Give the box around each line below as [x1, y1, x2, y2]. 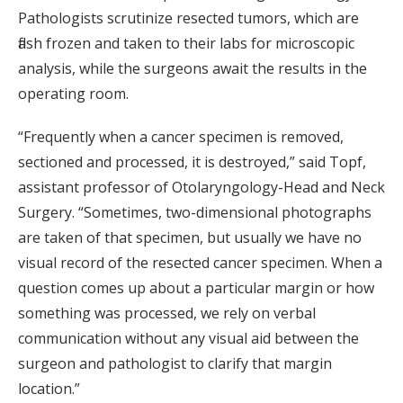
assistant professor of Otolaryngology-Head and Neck [18, 176, 385, 197]
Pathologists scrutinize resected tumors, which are [18, 7, 359, 28]
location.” [18, 378, 84, 399]
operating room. [18, 83, 132, 103]
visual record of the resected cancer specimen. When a [18, 252, 382, 273]
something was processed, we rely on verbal [18, 302, 316, 323]
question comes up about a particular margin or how [18, 277, 374, 298]
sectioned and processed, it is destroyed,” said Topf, [18, 151, 366, 172]
